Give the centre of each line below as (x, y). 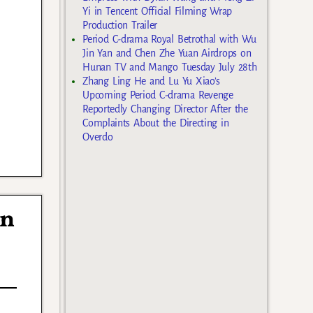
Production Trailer (120, 25)
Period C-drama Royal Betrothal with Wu (169, 39)
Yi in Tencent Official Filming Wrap (158, 11)
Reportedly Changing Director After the (165, 109)
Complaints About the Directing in (156, 123)
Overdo (98, 137)
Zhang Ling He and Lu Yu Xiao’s (152, 81)
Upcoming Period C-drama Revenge (158, 95)
